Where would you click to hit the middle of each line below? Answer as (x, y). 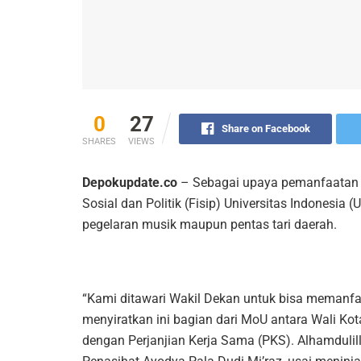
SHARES (99, 141)
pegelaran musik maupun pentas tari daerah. (210, 224)
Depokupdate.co (130, 182)
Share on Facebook (266, 128)
